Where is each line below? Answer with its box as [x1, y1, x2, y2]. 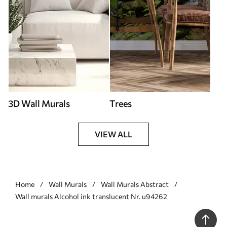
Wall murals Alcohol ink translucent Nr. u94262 [15, 192, 167, 201]
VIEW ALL [95, 129, 132, 139]
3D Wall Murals [8, 97, 70, 109]
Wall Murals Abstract [101, 179, 169, 188]
